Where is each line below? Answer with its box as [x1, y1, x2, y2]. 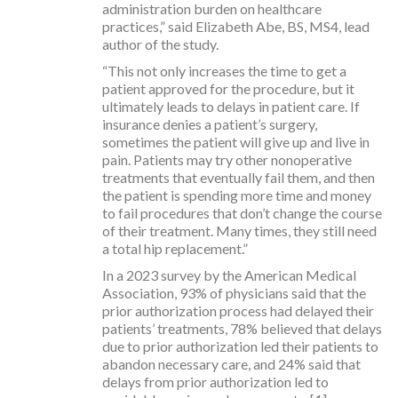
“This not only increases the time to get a [102, 61, 346, 79]
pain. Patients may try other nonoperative [102, 150, 352, 168]
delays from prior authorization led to [102, 372, 329, 390]
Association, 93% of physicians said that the [102, 283, 366, 301]
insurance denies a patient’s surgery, [102, 115, 317, 132]
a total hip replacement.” [102, 239, 248, 257]
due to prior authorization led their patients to [102, 337, 378, 354]
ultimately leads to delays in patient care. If [102, 97, 360, 115]
